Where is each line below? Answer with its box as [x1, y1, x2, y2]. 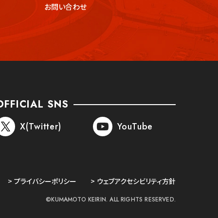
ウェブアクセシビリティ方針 [97, 176, 176, 186]
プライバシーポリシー [14, 176, 76, 186]
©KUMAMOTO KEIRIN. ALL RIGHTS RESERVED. [46, 195, 176, 204]
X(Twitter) [20, 120, 61, 133]
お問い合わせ [44, 1, 87, 12]
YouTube [117, 120, 153, 133]
